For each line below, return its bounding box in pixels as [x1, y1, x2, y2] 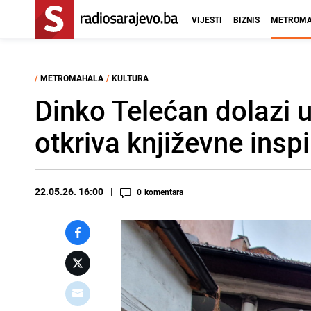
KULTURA [112, 72, 149, 83]
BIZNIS [233, 14, 260, 25]
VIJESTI [192, 14, 222, 25]
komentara [144, 186, 183, 197]
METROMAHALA [40, 72, 103, 83]
